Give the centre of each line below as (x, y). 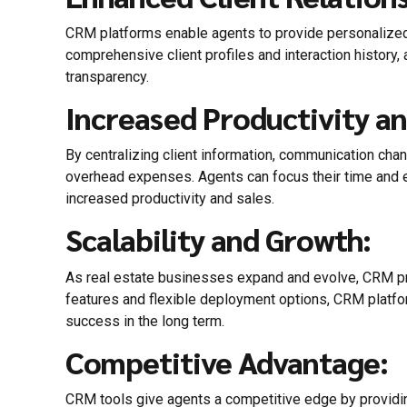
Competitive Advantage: (227, 361)
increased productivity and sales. (170, 199)
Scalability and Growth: (218, 239)
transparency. (107, 77)
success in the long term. (145, 321)
